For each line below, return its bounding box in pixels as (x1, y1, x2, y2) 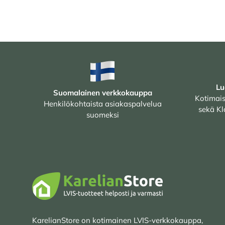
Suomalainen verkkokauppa (53, 87, 152, 97)
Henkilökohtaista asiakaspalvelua (43, 98, 162, 108)
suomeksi (86, 109, 119, 120)
